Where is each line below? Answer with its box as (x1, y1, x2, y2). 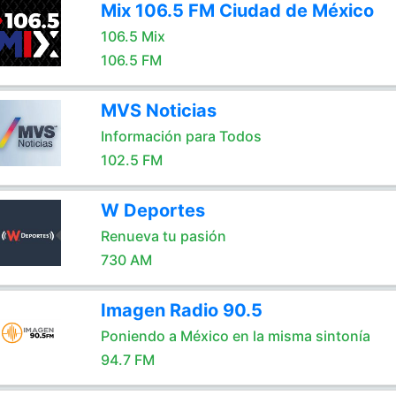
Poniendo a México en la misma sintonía (100, 327, 370, 345)
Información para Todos (100, 127, 262, 145)
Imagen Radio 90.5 (100, 300, 263, 321)
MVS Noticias (100, 100, 217, 121)
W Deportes (100, 200, 205, 221)
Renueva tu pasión (100, 227, 226, 245)
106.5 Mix (100, 27, 165, 45)
